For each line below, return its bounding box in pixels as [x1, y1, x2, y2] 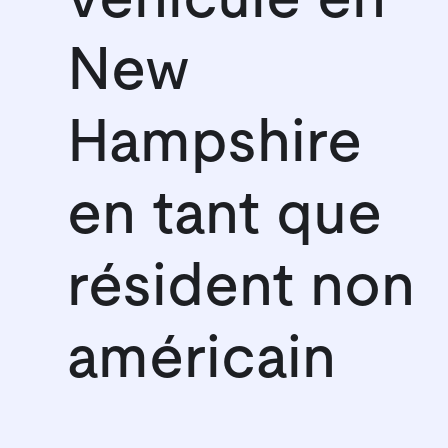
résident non [67, 257, 416, 317]
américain [67, 329, 337, 389]
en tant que [67, 185, 383, 245]
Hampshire [67, 113, 363, 173]
